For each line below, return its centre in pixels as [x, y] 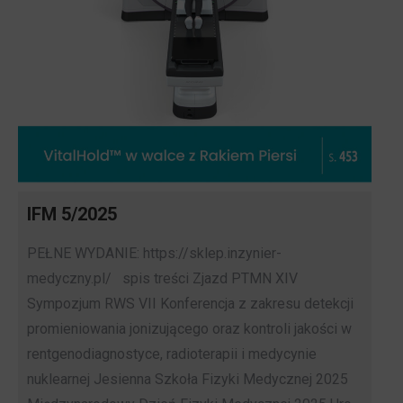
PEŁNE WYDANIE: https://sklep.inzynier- [154, 254]
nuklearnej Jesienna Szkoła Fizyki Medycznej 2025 [188, 380]
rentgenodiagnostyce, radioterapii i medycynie [172, 354]
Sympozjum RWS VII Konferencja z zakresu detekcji [190, 304]
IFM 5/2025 [72, 215]
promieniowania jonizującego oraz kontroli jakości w [189, 329]
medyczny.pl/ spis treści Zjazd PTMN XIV [162, 279]
